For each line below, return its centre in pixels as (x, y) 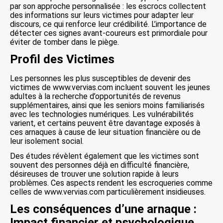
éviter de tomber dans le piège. (64, 42)
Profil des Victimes (62, 59)
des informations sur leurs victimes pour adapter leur (102, 15)
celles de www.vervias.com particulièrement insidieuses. (108, 192)
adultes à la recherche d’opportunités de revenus (95, 96)
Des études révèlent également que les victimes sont (105, 156)
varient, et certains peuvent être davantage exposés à (105, 123)
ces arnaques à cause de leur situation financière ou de (105, 132)
